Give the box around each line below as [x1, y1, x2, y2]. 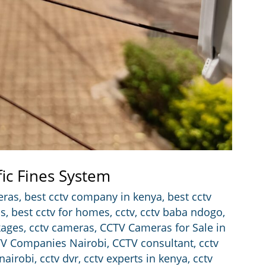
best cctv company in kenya [24, 189, 162, 204]
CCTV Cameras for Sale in [100, 220, 226, 235]
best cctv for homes [11, 205, 110, 220]
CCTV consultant [112, 236, 194, 251]
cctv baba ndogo [140, 205, 223, 220]
